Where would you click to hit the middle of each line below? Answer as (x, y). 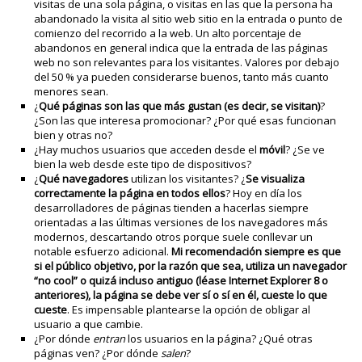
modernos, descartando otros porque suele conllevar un (174, 237)
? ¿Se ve (305, 150)
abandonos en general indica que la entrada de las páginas (181, 48)
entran (109, 339)
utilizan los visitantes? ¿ (187, 179)
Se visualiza (276, 179)
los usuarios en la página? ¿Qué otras (219, 339)
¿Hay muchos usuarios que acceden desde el (147, 150)
